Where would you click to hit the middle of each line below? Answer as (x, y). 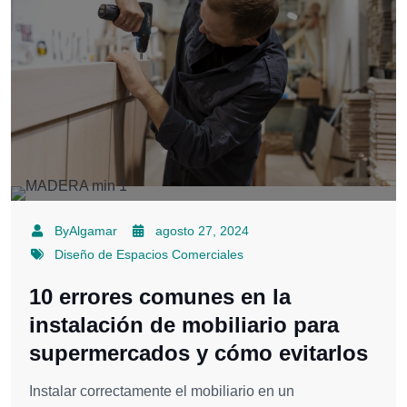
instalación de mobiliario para (184, 325)
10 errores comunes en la (160, 297)
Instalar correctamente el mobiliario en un (162, 392)
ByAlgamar (85, 231)
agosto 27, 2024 (202, 231)
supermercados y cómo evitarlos (199, 353)
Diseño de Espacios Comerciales (149, 255)
